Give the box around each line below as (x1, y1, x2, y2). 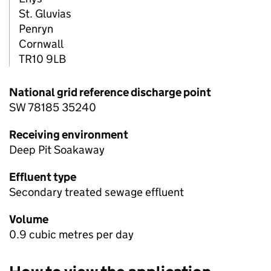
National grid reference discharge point (9, 85, 211, 100)
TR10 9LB (19, 52, 66, 67)
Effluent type (9, 170, 76, 184)
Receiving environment (9, 128, 128, 142)
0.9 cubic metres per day (9, 227, 134, 242)
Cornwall (19, 37, 64, 51)
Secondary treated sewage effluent (9, 185, 184, 200)
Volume (9, 212, 48, 227)
